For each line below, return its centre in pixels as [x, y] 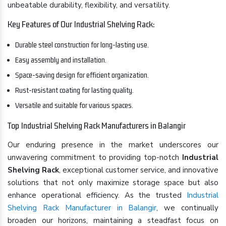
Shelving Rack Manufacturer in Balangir [82, 208]
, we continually [188, 208]
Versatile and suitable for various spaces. [74, 105]
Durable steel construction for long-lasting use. [82, 45]
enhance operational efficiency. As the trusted [97, 195]
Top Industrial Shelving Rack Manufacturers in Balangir [97, 126]
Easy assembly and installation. [61, 60]
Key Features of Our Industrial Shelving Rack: [81, 24]
